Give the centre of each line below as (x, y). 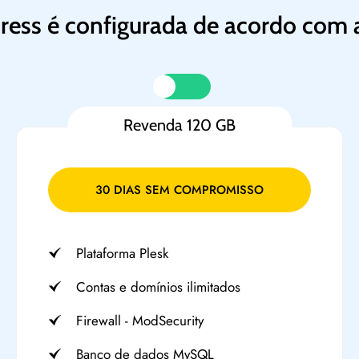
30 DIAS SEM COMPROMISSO (179, 190)
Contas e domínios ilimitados (158, 287)
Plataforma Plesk (122, 253)
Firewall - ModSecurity (139, 321)
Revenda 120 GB (179, 125)
